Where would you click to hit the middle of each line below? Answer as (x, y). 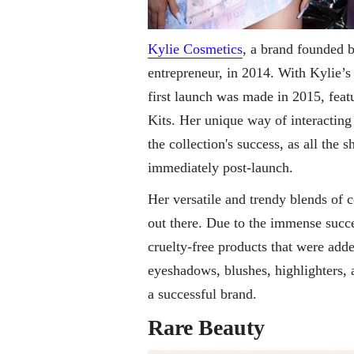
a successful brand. (202, 294)
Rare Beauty (206, 327)
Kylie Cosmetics (195, 49)
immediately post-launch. (220, 167)
